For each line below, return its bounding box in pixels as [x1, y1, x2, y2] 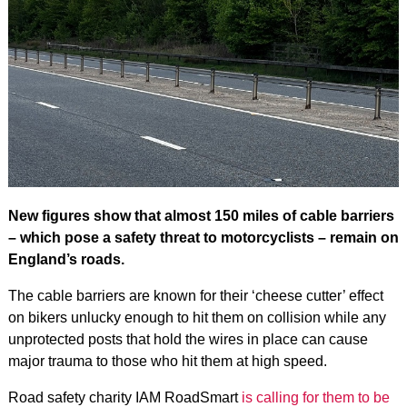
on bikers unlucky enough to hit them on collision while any [7, 309, 386, 325]
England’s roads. [7, 251, 124, 267]
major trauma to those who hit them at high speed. [7, 352, 327, 369]
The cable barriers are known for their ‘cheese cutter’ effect [7, 287, 383, 303]
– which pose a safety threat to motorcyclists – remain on [7, 229, 399, 245]
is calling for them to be [241, 389, 390, 405]
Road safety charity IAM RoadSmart [7, 389, 242, 405]
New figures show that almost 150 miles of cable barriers [7, 207, 394, 223]
